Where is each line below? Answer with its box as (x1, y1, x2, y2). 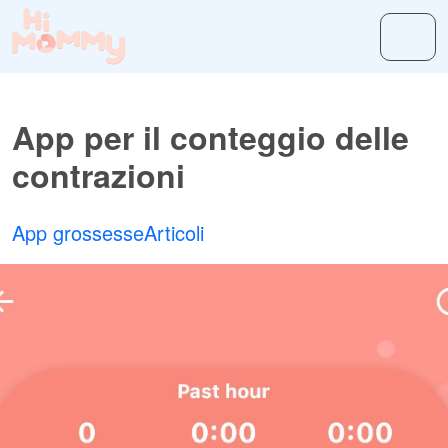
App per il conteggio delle (12, 114, 409, 160)
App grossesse (12, 218, 144, 247)
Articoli (144, 218, 204, 247)
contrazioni (12, 152, 185, 198)
